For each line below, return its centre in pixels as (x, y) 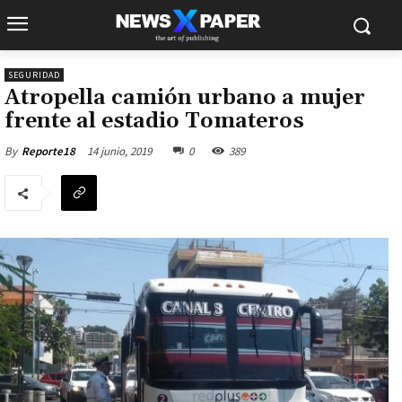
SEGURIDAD (34, 75)
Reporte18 (48, 151)
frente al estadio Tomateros (154, 121)
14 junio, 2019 (119, 151)
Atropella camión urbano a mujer (185, 98)
